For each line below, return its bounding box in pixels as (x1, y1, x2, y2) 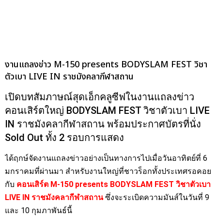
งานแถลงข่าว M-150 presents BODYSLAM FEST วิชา (5, 58, 207, 71)
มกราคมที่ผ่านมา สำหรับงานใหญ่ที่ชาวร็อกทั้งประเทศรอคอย (5, 166, 211, 176)
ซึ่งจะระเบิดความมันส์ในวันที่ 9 (103, 192, 209, 202)
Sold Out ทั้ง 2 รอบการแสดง (5, 131, 124, 143)
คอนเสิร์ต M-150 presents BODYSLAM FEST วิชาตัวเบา (16, 179, 211, 189)
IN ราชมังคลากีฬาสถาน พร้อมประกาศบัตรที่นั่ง (5, 118, 201, 130)
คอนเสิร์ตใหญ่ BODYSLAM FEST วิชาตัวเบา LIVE (5, 104, 210, 116)
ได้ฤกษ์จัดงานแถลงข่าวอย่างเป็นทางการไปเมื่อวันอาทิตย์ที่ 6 (5, 153, 207, 163)
